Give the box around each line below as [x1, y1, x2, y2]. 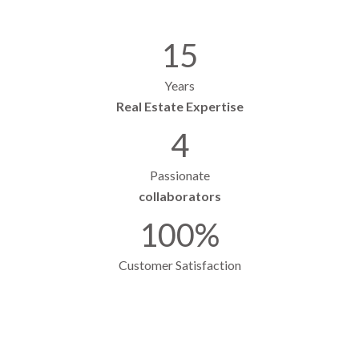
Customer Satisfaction [118, 257, 241, 273]
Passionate [149, 167, 210, 184]
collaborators [138, 188, 221, 204]
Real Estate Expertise [115, 99, 244, 115]
